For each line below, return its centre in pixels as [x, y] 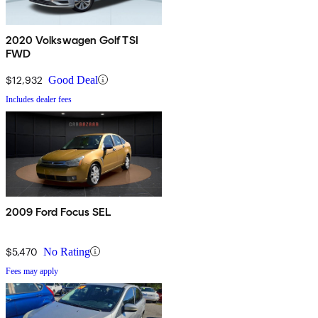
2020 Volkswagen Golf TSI [72, 40]
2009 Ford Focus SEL [59, 212]
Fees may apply [32, 271]
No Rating [67, 251]
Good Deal [73, 79]
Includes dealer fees [39, 99]
